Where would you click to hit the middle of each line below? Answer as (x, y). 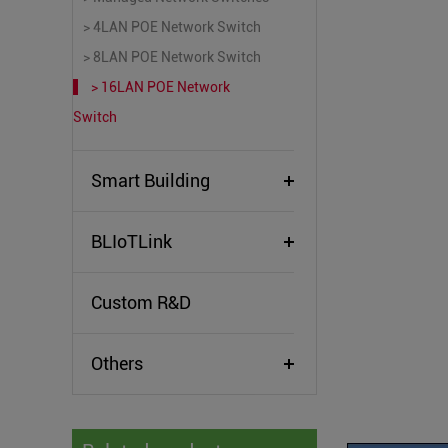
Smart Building (150, 180)
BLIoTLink (131, 241)
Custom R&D (141, 302)
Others (117, 363)
